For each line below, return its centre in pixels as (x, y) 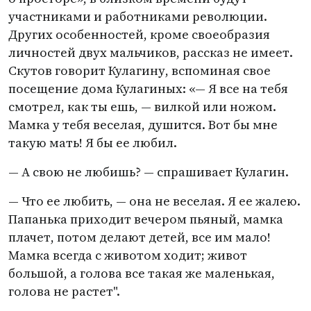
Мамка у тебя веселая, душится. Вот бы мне (143, 125)
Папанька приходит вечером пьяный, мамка (146, 219)
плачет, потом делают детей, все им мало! (140, 237)
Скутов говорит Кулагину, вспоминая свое (140, 70)
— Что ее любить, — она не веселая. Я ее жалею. (154, 201)
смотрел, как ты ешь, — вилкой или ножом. (142, 107)
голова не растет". (64, 291)
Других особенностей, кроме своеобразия (139, 34)
